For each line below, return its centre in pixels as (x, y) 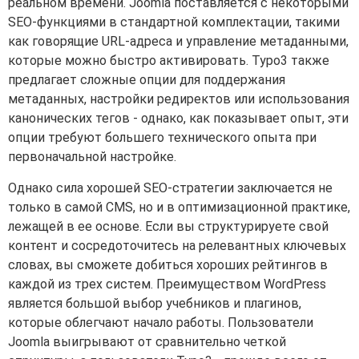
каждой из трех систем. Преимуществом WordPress (167, 284)
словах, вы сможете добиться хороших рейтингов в (168, 264)
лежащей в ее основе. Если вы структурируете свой (168, 226)
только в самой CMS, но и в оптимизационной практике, (179, 207)
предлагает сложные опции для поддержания (147, 80)
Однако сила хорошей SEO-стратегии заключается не (170, 188)
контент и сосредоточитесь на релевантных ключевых (177, 245)
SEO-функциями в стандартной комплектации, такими (174, 22)
